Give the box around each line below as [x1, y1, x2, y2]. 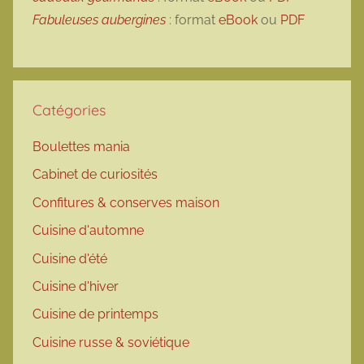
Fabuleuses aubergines [32, 11, 166, 28]
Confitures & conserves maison [32, 194, 219, 210]
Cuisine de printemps [32, 306, 158, 323]
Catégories [32, 100, 106, 119]
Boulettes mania [32, 139, 130, 155]
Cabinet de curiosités [32, 167, 158, 183]
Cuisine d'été [32, 250, 107, 266]
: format [166, 11, 219, 28]
